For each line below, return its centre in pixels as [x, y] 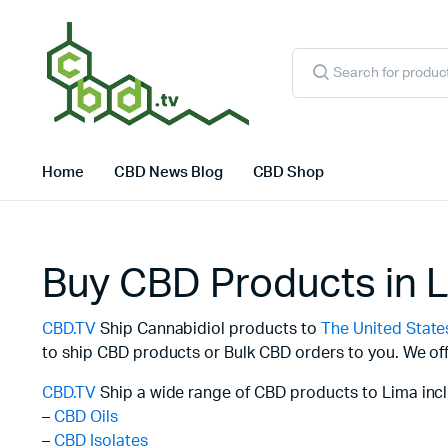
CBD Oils [85, 416]
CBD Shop [288, 172]
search [311, 70]
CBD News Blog [168, 172]
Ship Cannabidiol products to [208, 328]
